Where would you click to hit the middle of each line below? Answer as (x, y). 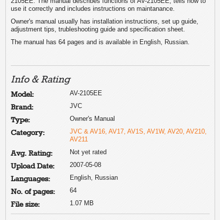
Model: (23, 95)
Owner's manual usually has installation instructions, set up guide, (105, 21)
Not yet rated (88, 152)
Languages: (31, 179)
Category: (28, 133)
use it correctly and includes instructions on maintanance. (93, 8)
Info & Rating (41, 80)
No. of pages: (33, 192)
